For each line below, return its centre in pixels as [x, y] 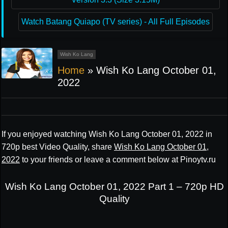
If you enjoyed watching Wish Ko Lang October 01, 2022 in [107, 134]
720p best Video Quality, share [58, 147]
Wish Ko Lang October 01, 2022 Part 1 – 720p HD [115, 186]
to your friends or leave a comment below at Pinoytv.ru [118, 160]
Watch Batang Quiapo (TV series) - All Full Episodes [116, 22]
